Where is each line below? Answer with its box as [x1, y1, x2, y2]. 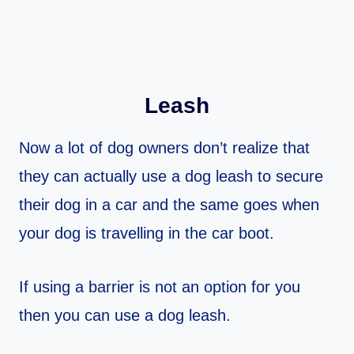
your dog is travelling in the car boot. [19, 224, 274, 243]
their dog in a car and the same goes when [19, 196, 319, 214]
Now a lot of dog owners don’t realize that [19, 139, 310, 157]
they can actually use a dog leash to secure [19, 168, 323, 186]
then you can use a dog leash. [19, 307, 231, 325]
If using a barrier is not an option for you [19, 278, 300, 296]
